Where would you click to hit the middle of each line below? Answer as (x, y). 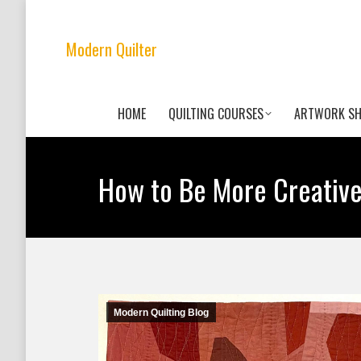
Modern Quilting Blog (161, 313)
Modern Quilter (112, 49)
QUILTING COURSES (216, 114)
